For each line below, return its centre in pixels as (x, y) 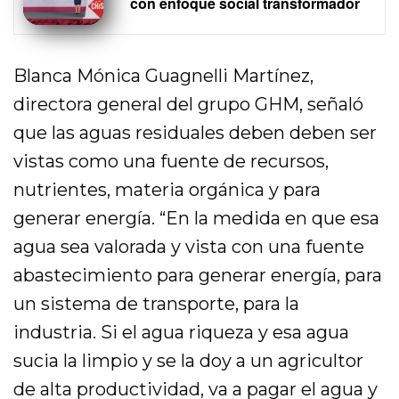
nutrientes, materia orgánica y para (167, 190)
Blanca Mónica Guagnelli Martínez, (164, 76)
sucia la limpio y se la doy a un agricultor (189, 361)
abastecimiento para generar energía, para (198, 275)
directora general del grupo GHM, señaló (189, 104)
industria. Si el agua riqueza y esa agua (182, 332)
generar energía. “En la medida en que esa (197, 218)
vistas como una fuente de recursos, (171, 161)
